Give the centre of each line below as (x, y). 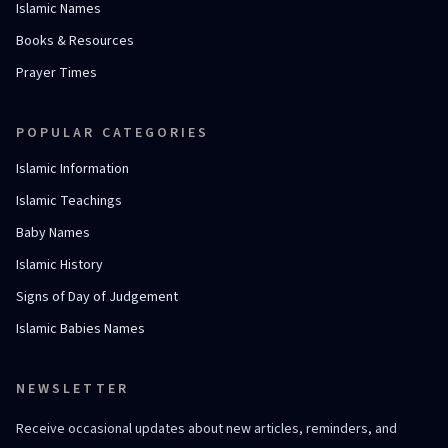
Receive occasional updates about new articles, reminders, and (206, 429)
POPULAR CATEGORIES (113, 133)
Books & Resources (75, 41)
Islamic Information (72, 169)
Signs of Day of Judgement (97, 297)
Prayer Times (56, 73)
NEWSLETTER (72, 389)
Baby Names (53, 233)
